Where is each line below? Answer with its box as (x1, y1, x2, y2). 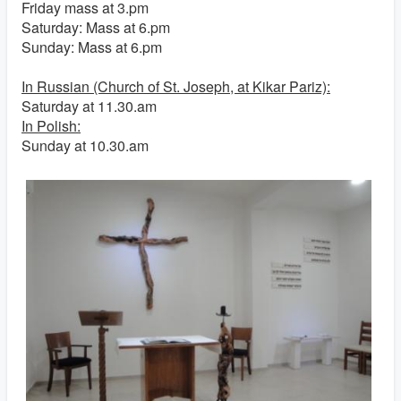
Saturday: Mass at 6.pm (21, 17, 170, 38)
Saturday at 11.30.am (21, 96, 157, 116)
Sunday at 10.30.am (21, 135, 149, 156)
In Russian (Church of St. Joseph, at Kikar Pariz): (21, 76, 330, 97)
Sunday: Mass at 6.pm (21, 37, 162, 57)
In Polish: (21, 115, 81, 136)
